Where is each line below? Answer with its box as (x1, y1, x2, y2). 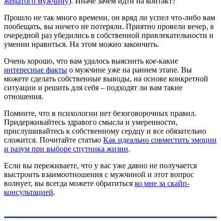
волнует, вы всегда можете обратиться (4, 179, 135, 188)
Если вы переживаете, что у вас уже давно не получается (4, 161, 197, 170)
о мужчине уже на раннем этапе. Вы (67, 66, 192, 74)
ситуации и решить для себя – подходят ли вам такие (4, 83, 183, 92)
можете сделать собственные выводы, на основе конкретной (4, 74, 208, 83)
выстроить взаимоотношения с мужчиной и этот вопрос (4, 170, 194, 179)
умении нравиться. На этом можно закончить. (4, 40, 159, 49)
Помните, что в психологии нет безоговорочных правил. (4, 109, 196, 118)
